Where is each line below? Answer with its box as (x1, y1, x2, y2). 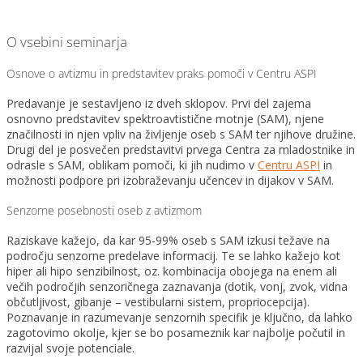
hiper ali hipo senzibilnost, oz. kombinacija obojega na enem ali (6, 263, 337, 280)
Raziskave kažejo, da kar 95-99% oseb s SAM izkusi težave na (6, 233, 330, 249)
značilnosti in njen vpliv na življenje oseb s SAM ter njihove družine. (6, 126, 356, 143)
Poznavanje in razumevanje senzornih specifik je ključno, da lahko (6, 310, 352, 326)
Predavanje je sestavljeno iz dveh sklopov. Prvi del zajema (6, 96, 311, 112)
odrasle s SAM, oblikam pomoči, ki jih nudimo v (6, 157, 258, 173)
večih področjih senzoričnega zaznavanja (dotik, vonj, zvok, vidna (6, 279, 348, 295)
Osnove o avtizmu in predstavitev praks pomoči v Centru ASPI (6, 65, 317, 81)
